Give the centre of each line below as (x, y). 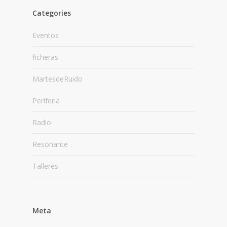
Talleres (45, 166)
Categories (52, 13)
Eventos (46, 35)
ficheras (45, 57)
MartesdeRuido (58, 79)
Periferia (46, 100)
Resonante (50, 144)
